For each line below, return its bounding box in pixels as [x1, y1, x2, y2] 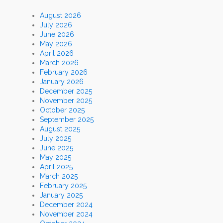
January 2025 [40, 191, 83, 199]
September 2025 [40, 115, 94, 123]
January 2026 [40, 77, 84, 86]
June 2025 [40, 143, 73, 152]
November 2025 [40, 96, 92, 105]
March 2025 [40, 172, 78, 180]
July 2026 [40, 20, 72, 29]
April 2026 [40, 49, 74, 57]
